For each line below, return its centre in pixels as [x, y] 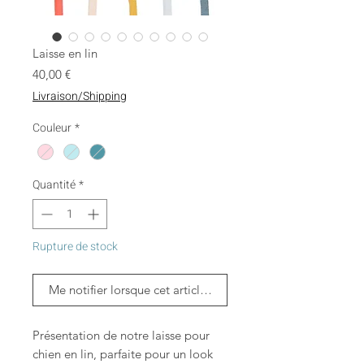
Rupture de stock [75, 247]
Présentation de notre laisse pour [121, 336]
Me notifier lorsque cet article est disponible [167, 290]
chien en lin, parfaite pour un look [123, 354]
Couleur [52, 128]
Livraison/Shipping [80, 97]
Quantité [54, 185]
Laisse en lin [65, 54]
